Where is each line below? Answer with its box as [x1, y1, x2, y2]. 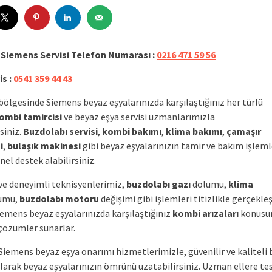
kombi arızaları [172, 207, 239, 219]
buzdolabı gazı [126, 178, 191, 190]
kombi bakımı [102, 125, 161, 137]
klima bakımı [166, 125, 222, 137]
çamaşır [226, 125, 261, 137]
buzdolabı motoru [19, 192, 99, 205]
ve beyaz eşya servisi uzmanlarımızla [62, 110, 215, 123]
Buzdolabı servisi [23, 125, 98, 137]
